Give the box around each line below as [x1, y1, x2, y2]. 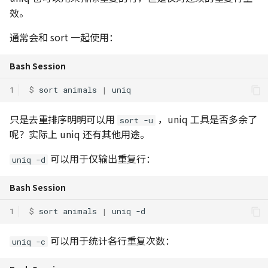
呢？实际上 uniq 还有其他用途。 [10, 126, 150, 141]
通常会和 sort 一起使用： [10, 29, 118, 44]
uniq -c [12, 236, 45, 247]
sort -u [120, 114, 153, 126]
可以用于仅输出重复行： [48, 151, 156, 166]
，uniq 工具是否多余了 [156, 111, 257, 126]
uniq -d [12, 154, 45, 165]
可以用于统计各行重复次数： [48, 233, 175, 248]
